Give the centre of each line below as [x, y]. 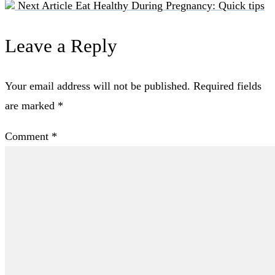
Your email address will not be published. [98, 86]
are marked [31, 106]
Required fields [227, 86]
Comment [28, 137]
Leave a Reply [61, 46]
